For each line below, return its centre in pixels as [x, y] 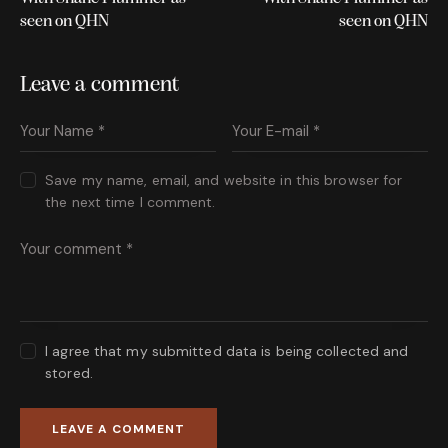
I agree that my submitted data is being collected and [227, 350]
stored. [69, 372]
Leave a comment [99, 85]
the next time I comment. [130, 202]
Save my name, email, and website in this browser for [224, 180]
